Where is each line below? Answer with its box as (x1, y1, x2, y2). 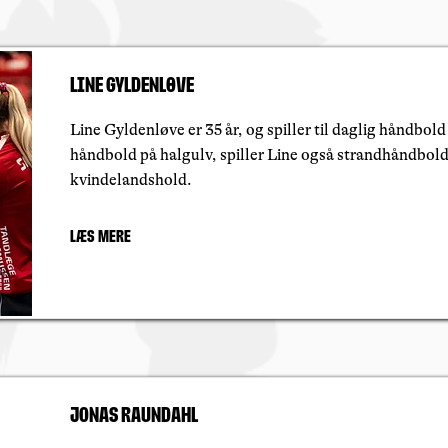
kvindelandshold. (70, 171, 192, 189)
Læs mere (70, 227, 131, 246)
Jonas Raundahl (70, 404, 198, 427)
